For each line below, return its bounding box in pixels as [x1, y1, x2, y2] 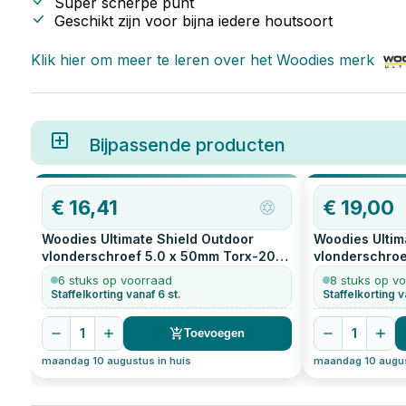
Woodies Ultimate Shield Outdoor [41, 230, 254, 246]
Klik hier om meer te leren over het [30, 50, 276, 69]
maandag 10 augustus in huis [41, 353, 191, 367]
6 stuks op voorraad [57, 272, 172, 287]
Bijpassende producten [88, 133, 285, 156]
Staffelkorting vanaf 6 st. [50, 286, 181, 301]
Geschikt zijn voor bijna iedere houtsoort [53, 11, 333, 30]
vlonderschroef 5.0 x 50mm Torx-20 [41, 247, 275, 264]
